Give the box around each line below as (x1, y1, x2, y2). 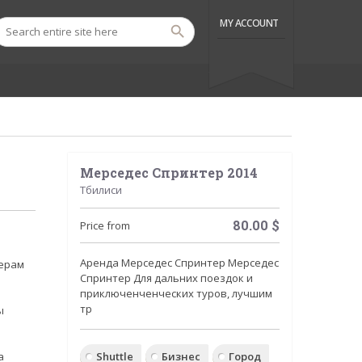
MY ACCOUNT (220, 16, 279, 30)
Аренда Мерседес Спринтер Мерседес (79, 255, 279, 270)
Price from (79, 218, 130, 233)
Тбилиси (79, 183, 122, 197)
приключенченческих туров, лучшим (79, 286, 272, 301)
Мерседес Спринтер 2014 (79, 164, 258, 181)
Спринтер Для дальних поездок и (79, 271, 253, 285)
